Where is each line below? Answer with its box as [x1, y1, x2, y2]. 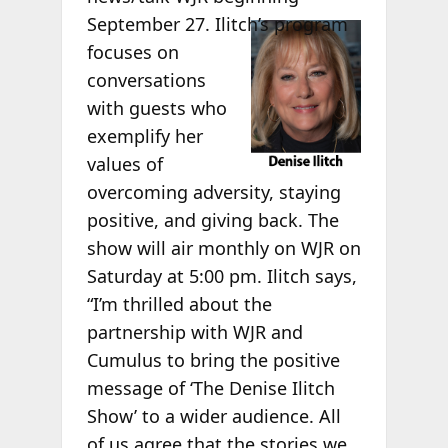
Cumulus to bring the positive [86, 347, 340, 372]
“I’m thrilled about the [86, 291, 272, 316]
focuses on [86, 39, 179, 64]
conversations [86, 67, 206, 92]
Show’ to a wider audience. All [86, 403, 341, 428]
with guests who [86, 95, 227, 120]
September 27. [86, 11, 210, 36]
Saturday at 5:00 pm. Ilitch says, [86, 263, 357, 288]
